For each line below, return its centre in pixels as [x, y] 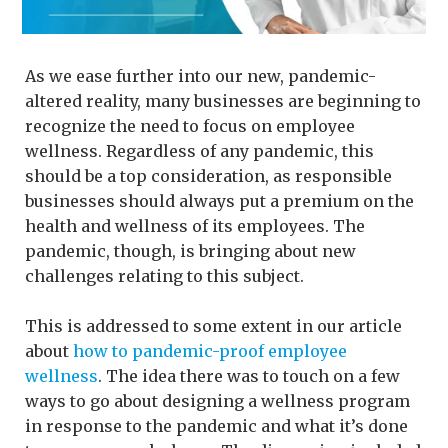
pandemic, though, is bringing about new [190, 250]
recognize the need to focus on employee [190, 125]
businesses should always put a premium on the [219, 200]
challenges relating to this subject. [164, 275]
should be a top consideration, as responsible [208, 175]
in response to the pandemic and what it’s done [216, 425]
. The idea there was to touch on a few [249, 375]
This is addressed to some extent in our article [213, 325]
